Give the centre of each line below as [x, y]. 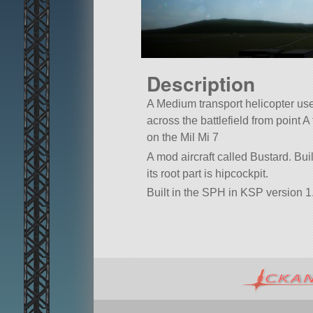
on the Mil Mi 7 [183, 138]
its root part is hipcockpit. [208, 173]
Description [201, 84]
